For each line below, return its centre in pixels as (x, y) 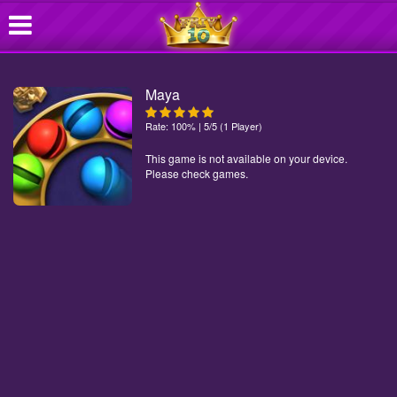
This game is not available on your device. (247, 158)
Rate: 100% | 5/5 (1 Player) (204, 126)
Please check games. (197, 173)
